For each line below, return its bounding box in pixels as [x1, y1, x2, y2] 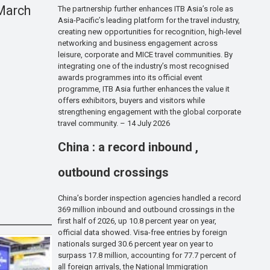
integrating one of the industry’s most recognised [58, 61, 229, 71]
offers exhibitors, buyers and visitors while [58, 96, 205, 105]
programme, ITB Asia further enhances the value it [58, 84, 230, 94]
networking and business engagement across [58, 39, 218, 48]
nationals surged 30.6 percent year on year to [58, 239, 213, 248]
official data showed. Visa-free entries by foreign [58, 227, 227, 237]
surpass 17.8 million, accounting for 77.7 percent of [58, 250, 236, 260]
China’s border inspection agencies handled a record [58, 193, 241, 202]
